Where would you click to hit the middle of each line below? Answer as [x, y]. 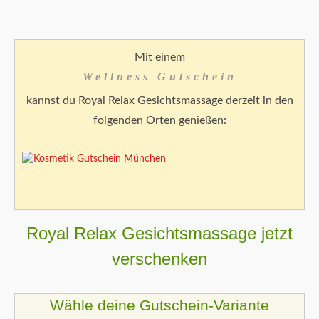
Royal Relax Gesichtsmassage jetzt [159, 234]
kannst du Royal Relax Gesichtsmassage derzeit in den [159, 101]
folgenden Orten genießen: [159, 121]
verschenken [159, 259]
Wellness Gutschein [159, 77]
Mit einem [159, 57]
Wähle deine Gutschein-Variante [159, 305]
